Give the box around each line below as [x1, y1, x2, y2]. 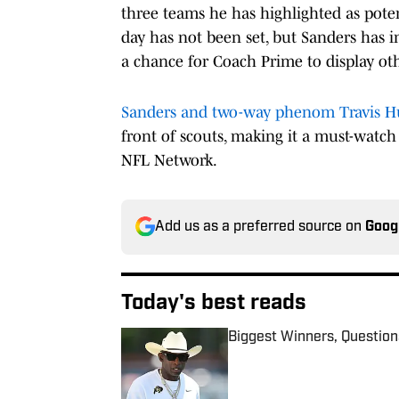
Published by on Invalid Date [227, 346, 389, 362]
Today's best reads [121, 292, 306, 314]
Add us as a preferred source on [155, 219, 365, 234]
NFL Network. [121, 151, 217, 169]
